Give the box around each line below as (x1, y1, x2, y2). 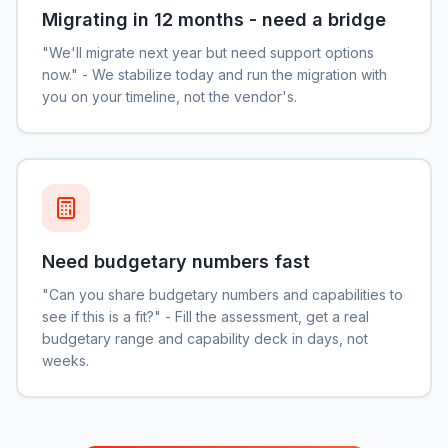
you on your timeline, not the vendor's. (42, 88, 297, 105)
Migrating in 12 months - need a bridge (42, 9, 386, 30)
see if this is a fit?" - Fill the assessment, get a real (42, 308, 369, 325)
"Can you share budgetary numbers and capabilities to (42, 286, 403, 303)
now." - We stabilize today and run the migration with (42, 66, 387, 83)
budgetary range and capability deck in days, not (42, 330, 368, 347)
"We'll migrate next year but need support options (42, 44, 374, 61)
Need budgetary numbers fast (42, 251, 310, 272)
